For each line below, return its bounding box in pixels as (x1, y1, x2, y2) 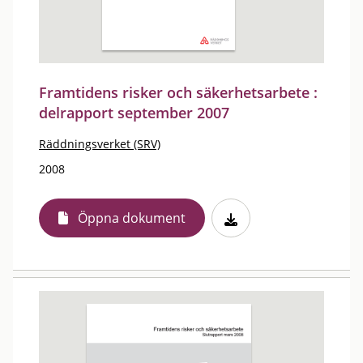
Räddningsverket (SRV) (39, 136, 160, 152)
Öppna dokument (78, 209, 186, 227)
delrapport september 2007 (39, 103, 229, 122)
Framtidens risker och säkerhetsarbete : (39, 83, 318, 102)
